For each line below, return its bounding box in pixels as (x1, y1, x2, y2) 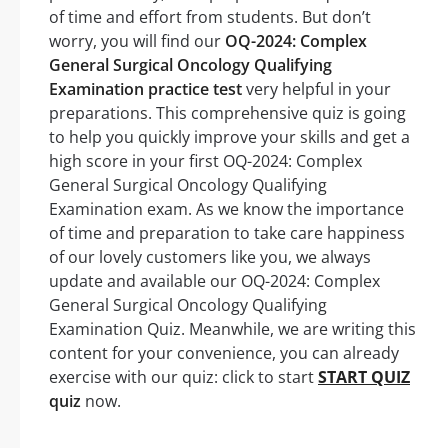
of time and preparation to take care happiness (49, 222, 405, 245)
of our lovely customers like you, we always (49, 246, 371, 269)
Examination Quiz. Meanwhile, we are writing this (49, 318, 416, 341)
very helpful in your (242, 78, 391, 101)
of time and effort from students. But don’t (49, 6, 371, 29)
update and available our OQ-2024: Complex (49, 270, 380, 293)
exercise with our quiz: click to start (49, 366, 318, 389)
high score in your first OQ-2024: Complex (49, 150, 362, 173)
